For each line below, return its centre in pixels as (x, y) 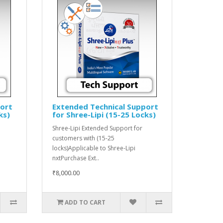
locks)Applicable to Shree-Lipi (94, 148)
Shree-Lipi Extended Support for (97, 128)
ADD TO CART (85, 202)
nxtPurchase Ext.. (75, 158)
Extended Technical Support (105, 106)
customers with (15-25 (83, 138)
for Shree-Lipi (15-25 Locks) (104, 114)
